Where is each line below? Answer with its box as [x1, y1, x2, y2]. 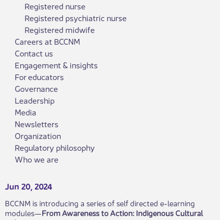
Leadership [15, 94, 55, 106]
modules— [5, 207, 42, 218]
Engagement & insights [15, 58, 98, 71]
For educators [15, 70, 64, 82]
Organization [15, 129, 61, 141]
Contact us [15, 47, 53, 59]
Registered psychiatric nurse [25, 11, 127, 24]
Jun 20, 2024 [5, 180, 53, 192]
